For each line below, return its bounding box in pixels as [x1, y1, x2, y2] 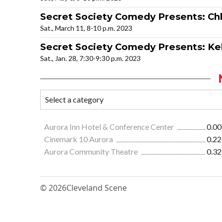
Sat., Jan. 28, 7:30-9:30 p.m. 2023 [40, 54, 141, 63]
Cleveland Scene [66, 182, 127, 194]
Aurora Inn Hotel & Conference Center [44, 122, 175, 132]
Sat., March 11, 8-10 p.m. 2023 [40, 24, 132, 33]
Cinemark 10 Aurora [44, 134, 114, 144]
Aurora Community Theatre [44, 147, 139, 157]
